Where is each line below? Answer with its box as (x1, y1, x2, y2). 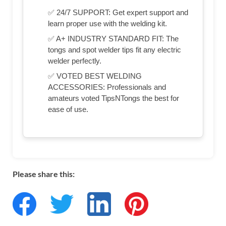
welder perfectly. (48, 56, 101, 66)
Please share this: (13, 169, 75, 179)
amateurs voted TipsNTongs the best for (48, 94, 179, 103)
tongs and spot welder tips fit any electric (48, 45, 181, 54)
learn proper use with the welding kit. (48, 19, 167, 28)
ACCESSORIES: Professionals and (48, 83, 166, 92)
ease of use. (48, 105, 88, 114)
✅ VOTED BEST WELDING (48, 72, 142, 81)
